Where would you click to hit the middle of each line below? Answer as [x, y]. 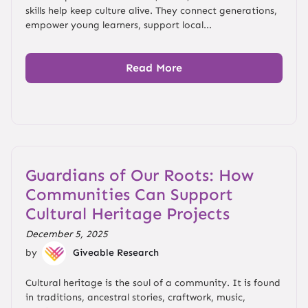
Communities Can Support [129, 195]
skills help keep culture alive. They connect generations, [151, 11]
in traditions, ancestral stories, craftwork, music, [135, 298]
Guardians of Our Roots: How [140, 175]
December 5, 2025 [67, 234]
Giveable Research [116, 253]
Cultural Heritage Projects [128, 214]
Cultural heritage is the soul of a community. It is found [153, 283]
